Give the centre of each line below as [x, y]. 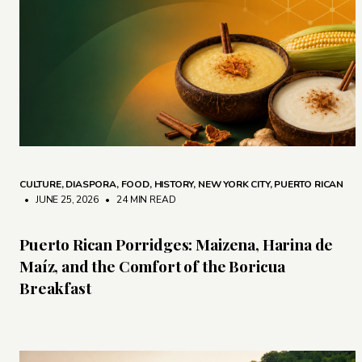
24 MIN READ [145, 200]
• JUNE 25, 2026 [59, 200]
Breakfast [55, 288]
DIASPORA [91, 185]
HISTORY [174, 185]
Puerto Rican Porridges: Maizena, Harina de [177, 244]
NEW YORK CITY [234, 185]
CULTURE [40, 185]
